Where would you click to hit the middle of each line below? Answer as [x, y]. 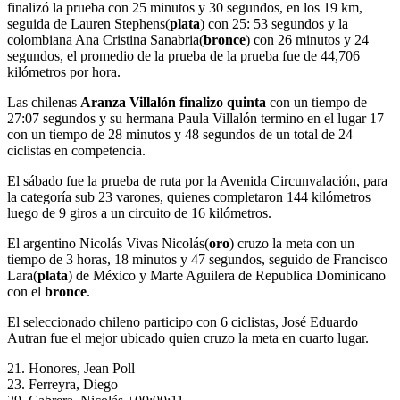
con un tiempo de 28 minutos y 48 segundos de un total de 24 [180, 135]
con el [26, 292]
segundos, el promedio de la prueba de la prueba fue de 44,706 [183, 56]
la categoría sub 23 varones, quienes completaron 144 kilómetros [189, 197]
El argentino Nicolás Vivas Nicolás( [108, 244]
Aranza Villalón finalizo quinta [173, 103]
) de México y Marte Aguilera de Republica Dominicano [227, 276]
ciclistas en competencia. [76, 151]
